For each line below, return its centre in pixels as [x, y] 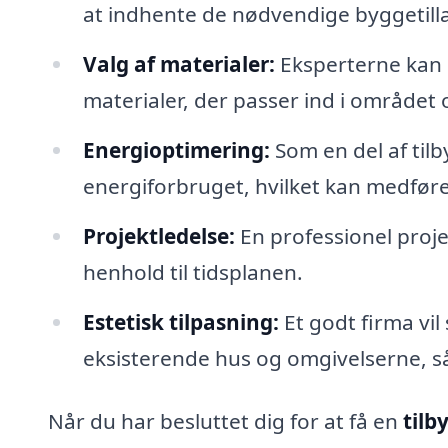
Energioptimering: [176, 149]
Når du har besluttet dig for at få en [225, 421]
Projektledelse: [158, 235]
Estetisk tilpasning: [180, 321]
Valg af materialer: [178, 63]
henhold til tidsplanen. [192, 271]
